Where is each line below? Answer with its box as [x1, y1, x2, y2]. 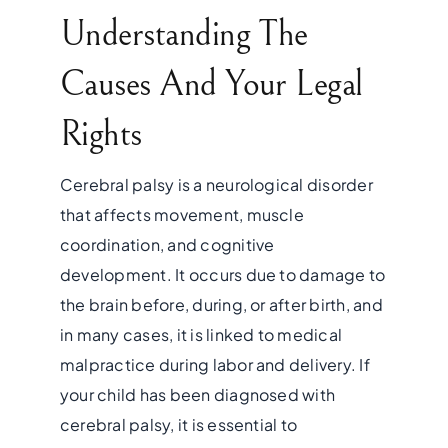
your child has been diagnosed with [59, 383, 336, 405]
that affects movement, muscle [59, 203, 304, 225]
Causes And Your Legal [59, 63, 363, 105]
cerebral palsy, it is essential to [59, 413, 298, 435]
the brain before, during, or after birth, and [59, 293, 383, 315]
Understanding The [59, 13, 308, 55]
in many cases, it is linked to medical [59, 323, 343, 345]
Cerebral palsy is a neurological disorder [59, 173, 373, 195]
